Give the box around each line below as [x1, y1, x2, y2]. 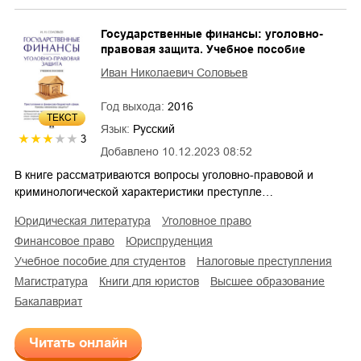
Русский [133, 122, 175, 136]
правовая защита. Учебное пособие [101, 43, 305, 56]
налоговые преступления [205, 255, 332, 268]
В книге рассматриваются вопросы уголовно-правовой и [15, 168, 313, 182]
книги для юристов [106, 275, 199, 288]
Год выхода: [101, 100, 168, 114]
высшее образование [218, 275, 325, 288]
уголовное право [168, 214, 251, 228]
